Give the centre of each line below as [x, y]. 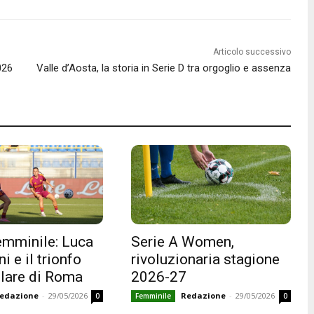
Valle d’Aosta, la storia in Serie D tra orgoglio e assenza [163, 68]
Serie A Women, [183, 242]
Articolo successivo [252, 52]
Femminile [153, 296]
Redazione [204, 296]
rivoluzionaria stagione [206, 260]
